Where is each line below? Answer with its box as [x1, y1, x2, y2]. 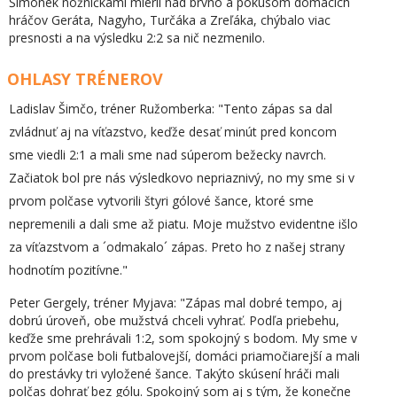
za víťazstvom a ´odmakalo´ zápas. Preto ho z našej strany [9, 237, 345, 255]
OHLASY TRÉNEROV [7, 68, 163, 90]
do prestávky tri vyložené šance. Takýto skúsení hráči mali [9, 364, 339, 382]
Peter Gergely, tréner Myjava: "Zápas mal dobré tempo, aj [9, 293, 342, 311]
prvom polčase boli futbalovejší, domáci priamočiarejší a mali [9, 346, 360, 364]
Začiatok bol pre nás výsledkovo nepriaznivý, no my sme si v [9, 168, 354, 186]
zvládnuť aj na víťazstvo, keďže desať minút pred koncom [9, 122, 337, 140]
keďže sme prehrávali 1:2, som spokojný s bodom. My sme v [9, 329, 357, 346]
